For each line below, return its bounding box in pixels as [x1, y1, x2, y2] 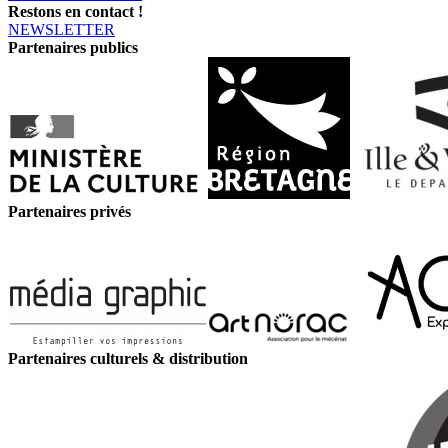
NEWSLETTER [8, 21, 115, 39]
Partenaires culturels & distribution [8, 350, 248, 368]
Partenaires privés [8, 203, 131, 221]
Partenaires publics [8, 39, 138, 57]
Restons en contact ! [8, 3, 143, 21]
